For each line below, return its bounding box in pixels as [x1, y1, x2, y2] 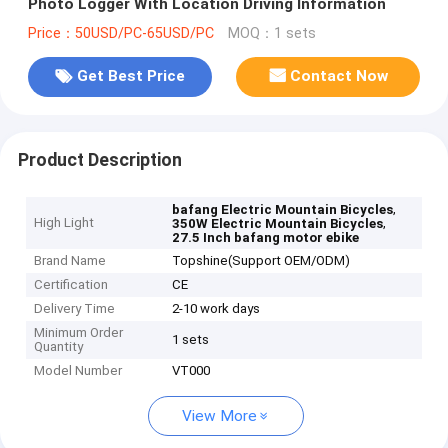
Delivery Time [34, 301, 116, 317]
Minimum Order [34, 325, 124, 341]
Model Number [34, 363, 123, 379]
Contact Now [290, 67, 389, 86]
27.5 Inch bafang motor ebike [172, 230, 360, 246]
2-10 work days [172, 301, 261, 317]
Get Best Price [76, 67, 185, 86]
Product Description [17, 149, 182, 170]
